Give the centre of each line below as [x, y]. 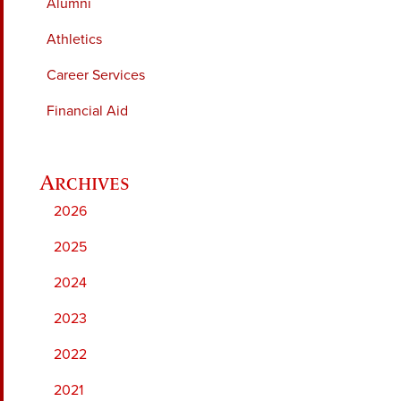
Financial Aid [87, 111]
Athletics [74, 39]
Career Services [96, 75]
